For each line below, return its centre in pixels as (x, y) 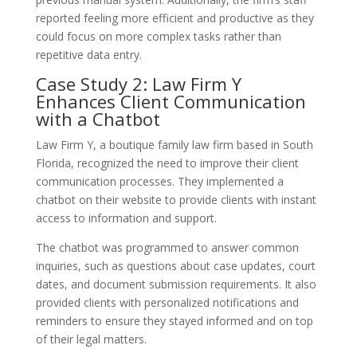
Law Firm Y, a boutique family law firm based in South (174, 144)
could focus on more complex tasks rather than (158, 36)
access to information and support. (126, 218)
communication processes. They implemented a (159, 181)
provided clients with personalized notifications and (167, 302)
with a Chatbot (98, 118)
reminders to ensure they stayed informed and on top (174, 320)
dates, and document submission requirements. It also (176, 284)
